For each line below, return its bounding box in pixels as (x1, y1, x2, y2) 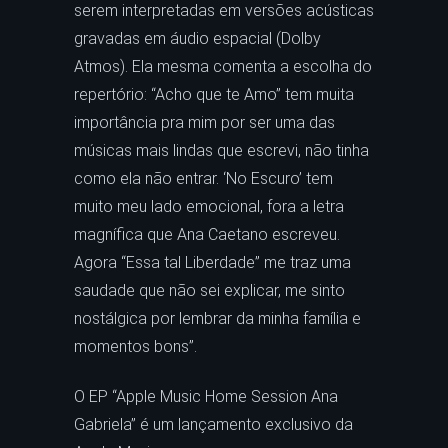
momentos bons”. (74, 337, 197, 356)
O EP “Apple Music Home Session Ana (74, 387, 338, 406)
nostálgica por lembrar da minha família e (74, 309, 361, 328)
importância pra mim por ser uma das (74, 113, 335, 132)
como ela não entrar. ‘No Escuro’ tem (74, 169, 333, 188)
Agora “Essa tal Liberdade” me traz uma (74, 253, 351, 272)
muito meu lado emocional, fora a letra (74, 197, 344, 216)
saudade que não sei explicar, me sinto (74, 281, 345, 300)
